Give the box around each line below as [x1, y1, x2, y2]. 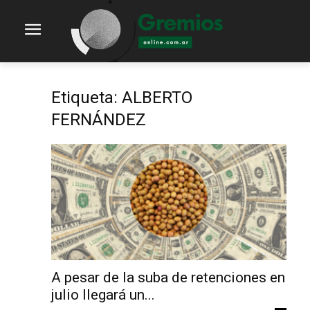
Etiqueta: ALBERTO [51, 88, 192, 107]
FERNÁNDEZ [51, 110, 146, 129]
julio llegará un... [51, 286, 155, 303]
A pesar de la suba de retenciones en [51, 268, 285, 286]
